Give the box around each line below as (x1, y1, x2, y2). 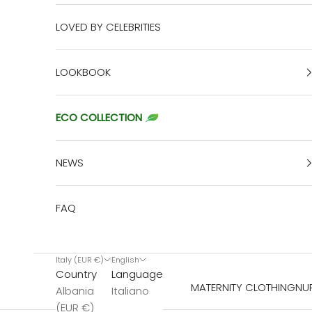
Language (111, 267, 163, 282)
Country (56, 267, 97, 282)
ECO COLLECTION (56, 110, 142, 125)
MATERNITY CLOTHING (191, 280, 295, 295)
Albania (56, 283, 94, 299)
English (111, 254, 139, 266)
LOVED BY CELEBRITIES (56, 19, 161, 35)
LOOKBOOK (56, 65, 111, 80)
